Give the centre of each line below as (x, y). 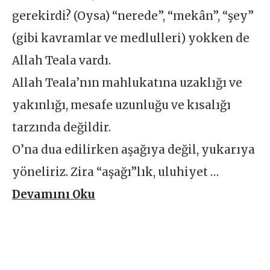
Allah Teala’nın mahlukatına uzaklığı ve (127, 83)
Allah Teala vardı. (62, 61)
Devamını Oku (54, 195)
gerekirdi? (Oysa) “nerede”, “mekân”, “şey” (133, 16)
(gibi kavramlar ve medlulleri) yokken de (131, 39)
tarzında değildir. (62, 128)
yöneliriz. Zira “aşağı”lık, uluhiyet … (116, 172)
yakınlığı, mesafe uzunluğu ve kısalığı (122, 105)
